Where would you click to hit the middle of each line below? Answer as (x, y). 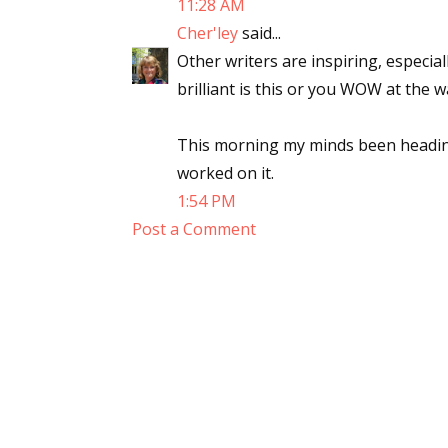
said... (259, 33)
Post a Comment (194, 229)
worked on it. (225, 173)
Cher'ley (207, 33)
